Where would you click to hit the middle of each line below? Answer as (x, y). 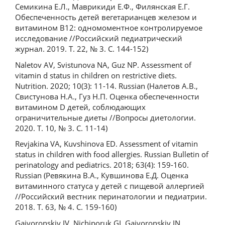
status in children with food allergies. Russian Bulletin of (112, 154)
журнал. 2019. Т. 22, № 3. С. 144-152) (82, 49)
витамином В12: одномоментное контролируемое (109, 28)
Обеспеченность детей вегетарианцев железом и (106, 17)
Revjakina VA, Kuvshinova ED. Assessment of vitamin (106, 144)
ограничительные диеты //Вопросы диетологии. (105, 117)
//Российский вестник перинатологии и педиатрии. (111, 196)
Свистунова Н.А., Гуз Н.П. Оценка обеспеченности (107, 96)
